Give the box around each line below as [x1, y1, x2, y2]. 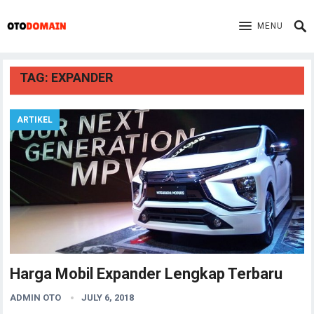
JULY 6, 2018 [81, 292, 135, 303]
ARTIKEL [17, 115, 53, 125]
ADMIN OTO [10, 292, 62, 303]
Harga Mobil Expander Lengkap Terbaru [10, 265, 283, 282]
